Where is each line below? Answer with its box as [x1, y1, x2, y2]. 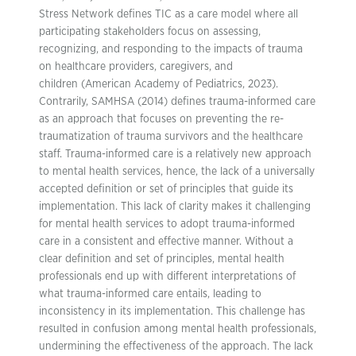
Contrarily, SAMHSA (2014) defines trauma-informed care [39, 96, 315, 107]
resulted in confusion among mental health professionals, [39, 323, 316, 335]
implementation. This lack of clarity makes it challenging [39, 201, 311, 212]
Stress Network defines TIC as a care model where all [39, 9, 298, 20]
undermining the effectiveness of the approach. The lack [39, 341, 313, 352]
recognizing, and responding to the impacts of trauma [39, 44, 303, 55]
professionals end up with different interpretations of [39, 271, 296, 282]
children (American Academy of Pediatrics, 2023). [39, 79, 278, 90]
